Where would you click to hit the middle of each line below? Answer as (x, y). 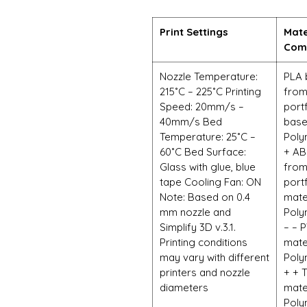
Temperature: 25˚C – (208, 137)
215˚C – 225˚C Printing (210, 91)
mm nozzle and (195, 212)
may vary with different (214, 257)
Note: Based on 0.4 (205, 197)
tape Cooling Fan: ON (210, 182)
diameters (184, 287)
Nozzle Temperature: (209, 76)
